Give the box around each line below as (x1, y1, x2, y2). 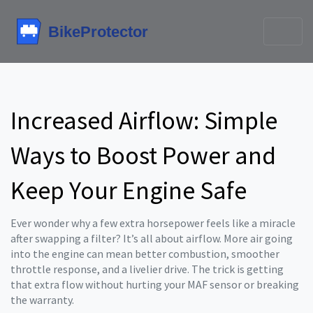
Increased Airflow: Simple (10, 105, 277, 136)
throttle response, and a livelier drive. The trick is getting (10, 262, 284, 276)
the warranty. (10, 293, 74, 307)
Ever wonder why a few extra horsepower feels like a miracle (10, 216, 296, 230)
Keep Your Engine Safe (10, 175, 247, 206)
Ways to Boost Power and (10, 140, 276, 171)
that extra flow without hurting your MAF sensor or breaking (10, 277, 299, 291)
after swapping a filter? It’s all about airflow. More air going (10, 231, 293, 245)
